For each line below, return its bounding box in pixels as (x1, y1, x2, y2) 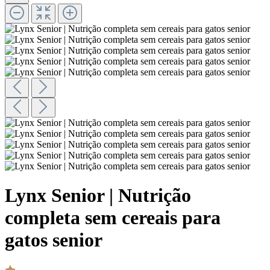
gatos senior (5, 229, 102, 251)
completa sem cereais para (5, 207, 221, 229)
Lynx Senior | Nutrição (5, 184, 191, 207)
